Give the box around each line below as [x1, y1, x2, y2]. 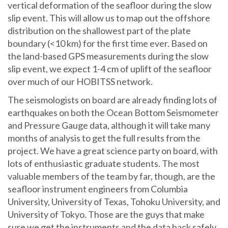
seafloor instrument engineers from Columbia [8, 183, 188, 194]
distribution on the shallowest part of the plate [8, 25, 191, 36]
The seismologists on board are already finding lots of [8, 94, 217, 105]
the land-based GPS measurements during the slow [8, 50, 209, 62]
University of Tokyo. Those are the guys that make [8, 209, 205, 220]
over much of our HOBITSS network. [8, 76, 153, 87]
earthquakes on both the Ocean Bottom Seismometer [8, 107, 219, 118]
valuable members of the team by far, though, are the [8, 170, 215, 182]
